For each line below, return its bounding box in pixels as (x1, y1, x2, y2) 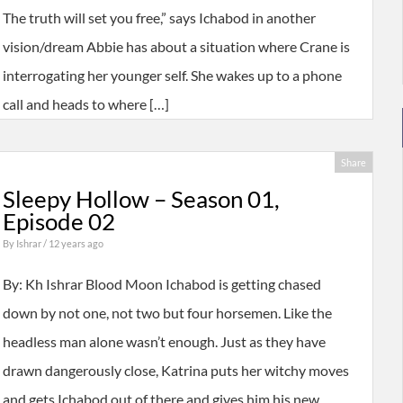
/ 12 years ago (42, 237, 103, 250)
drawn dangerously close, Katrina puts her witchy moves (2, 362, 349, 380)
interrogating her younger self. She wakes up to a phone (2, 67, 342, 85)
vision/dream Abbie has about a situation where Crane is (2, 38, 350, 56)
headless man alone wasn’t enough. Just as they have (2, 333, 326, 351)
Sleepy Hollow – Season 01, (2, 185, 280, 213)
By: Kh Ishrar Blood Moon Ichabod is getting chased (2, 275, 321, 293)
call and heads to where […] (2, 95, 169, 113)
